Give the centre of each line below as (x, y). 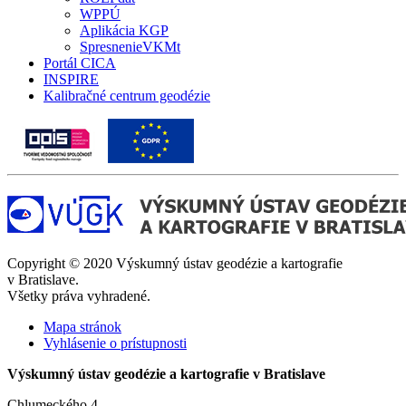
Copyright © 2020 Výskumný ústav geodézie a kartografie (175, 263)
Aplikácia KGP (124, 30)
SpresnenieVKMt (130, 46)
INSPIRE (71, 79)
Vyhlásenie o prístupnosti (115, 343)
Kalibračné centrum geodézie (127, 95)
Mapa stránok (82, 326)
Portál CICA (80, 63)
